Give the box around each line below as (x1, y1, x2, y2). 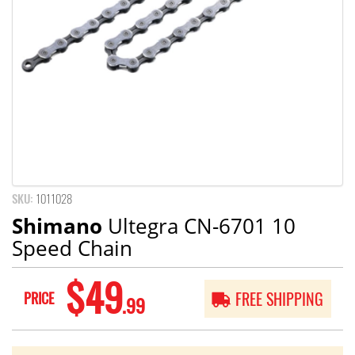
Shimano (12, 211, 102, 240)
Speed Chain (12, 233, 132, 262)
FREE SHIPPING (235, 288, 323, 310)
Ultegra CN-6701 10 (102, 211, 296, 240)
